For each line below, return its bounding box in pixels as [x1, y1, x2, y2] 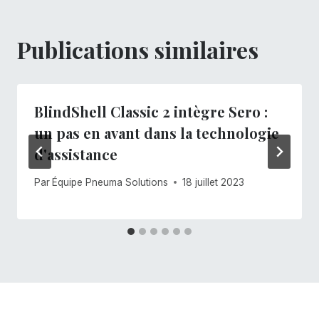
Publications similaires [17, 34, 258, 66]
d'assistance [34, 145, 117, 164]
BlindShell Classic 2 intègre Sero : [34, 102, 268, 122]
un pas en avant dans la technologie [34, 123, 279, 143]
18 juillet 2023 [182, 176, 245, 188]
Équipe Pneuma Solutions [52, 176, 169, 188]
